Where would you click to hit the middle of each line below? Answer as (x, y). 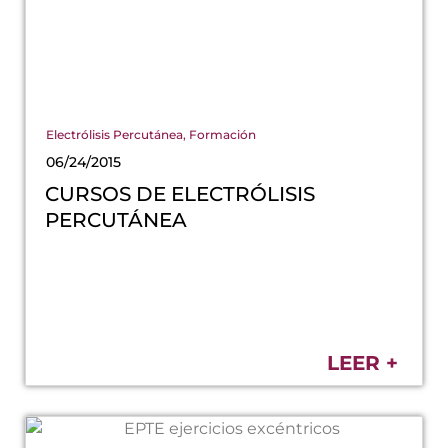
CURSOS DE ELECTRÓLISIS (180, 193)
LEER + (362, 362)
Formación (222, 134)
